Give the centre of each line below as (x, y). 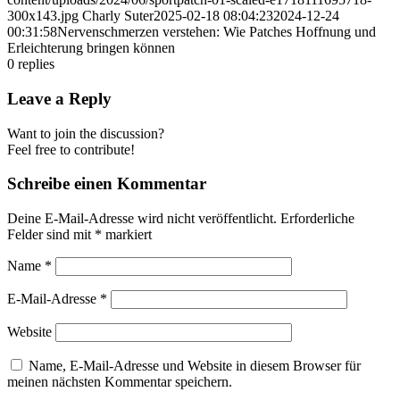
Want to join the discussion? (86, 133)
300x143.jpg (43, 16)
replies (36, 64)
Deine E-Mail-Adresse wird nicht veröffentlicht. (142, 219)
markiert (127, 235)
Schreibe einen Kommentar (107, 184)
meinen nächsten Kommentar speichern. (120, 382)
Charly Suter (118, 16)
